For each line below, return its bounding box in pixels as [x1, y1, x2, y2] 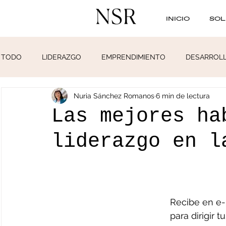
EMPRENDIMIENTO [101, 52, 165, 61]
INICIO [166, 14, 190, 23]
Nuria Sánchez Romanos [74, 91, 154, 100]
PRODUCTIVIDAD [21, 93, 79, 101]
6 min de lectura [156, 91, 210, 100]
